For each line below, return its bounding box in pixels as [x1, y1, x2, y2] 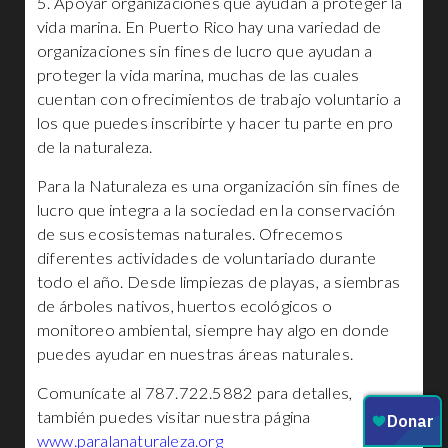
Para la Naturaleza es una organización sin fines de [37, 176, 401, 196]
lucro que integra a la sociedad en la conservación [37, 200, 396, 220]
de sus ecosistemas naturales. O [37, 224, 273, 244]
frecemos [272, 224, 343, 244]
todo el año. [37, 272, 128, 292]
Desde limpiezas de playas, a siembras [127, 272, 401, 292]
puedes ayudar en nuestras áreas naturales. [37, 344, 353, 364]
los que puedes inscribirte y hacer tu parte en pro [37, 113, 394, 133]
